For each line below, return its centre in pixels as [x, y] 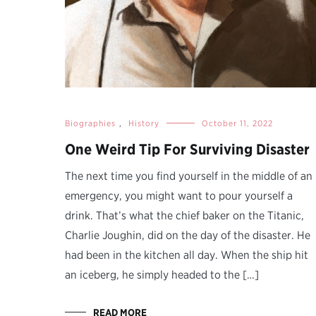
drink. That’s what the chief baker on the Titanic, [184, 216]
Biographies [90, 123]
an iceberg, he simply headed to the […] [162, 275]
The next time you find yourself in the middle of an [189, 176]
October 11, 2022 [237, 123]
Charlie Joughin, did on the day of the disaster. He [188, 236]
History [144, 123]
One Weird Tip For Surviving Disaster [187, 150]
